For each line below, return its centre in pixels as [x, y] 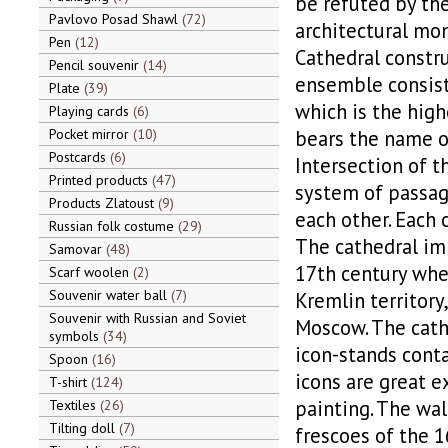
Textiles [74, 405]
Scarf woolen [90, 272]
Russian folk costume [113, 226]
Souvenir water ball [109, 295]
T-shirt [69, 382]
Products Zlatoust [103, 203]
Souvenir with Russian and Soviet [147, 318]
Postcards [79, 157]
